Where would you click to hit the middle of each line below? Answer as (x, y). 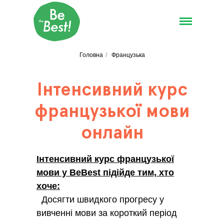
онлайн (112, 133)
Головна (91, 55)
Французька (128, 55)
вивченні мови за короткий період (107, 213)
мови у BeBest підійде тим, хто (105, 172)
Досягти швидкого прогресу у (100, 199)
